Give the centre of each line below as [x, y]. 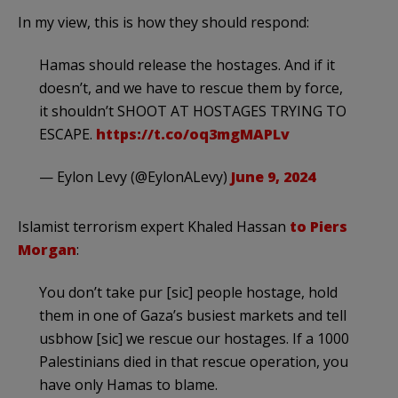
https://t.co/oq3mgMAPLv [193, 134]
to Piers [318, 226]
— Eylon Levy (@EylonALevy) [135, 176]
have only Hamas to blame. [128, 384]
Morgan [47, 249]
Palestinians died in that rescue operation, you [194, 361]
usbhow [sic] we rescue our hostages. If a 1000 [194, 338]
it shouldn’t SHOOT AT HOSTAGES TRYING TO [193, 111]
